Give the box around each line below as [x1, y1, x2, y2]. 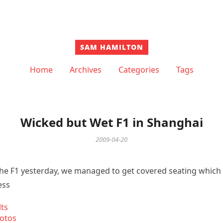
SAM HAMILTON [80, 42, 143, 52]
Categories [118, 64, 159, 75]
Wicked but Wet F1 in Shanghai [20, 114, 203, 130]
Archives [69, 64, 102, 75]
